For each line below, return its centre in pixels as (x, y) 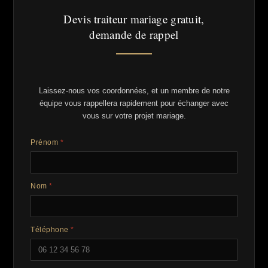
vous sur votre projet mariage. (134, 116)
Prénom (45, 142)
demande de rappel (134, 34)
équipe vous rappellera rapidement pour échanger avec (134, 103)
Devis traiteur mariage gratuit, (134, 19)
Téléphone (51, 230)
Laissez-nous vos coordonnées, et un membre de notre (134, 91)
